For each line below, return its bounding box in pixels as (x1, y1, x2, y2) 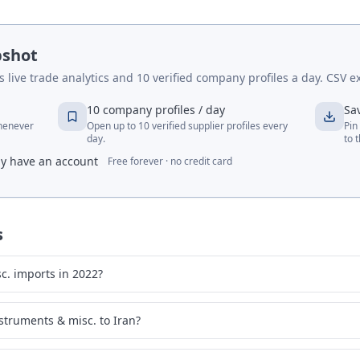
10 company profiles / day (87, 102, 226, 117)
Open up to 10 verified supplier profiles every (87, 119, 288, 133)
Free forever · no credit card (108, 154, 232, 168)
